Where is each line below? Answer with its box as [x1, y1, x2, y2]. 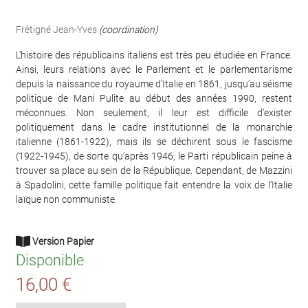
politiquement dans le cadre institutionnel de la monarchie [16, 121, 292, 133]
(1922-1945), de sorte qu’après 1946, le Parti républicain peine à [16, 150, 292, 162]
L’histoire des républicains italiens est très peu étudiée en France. [16, 49, 292, 60]
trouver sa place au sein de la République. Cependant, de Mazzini [16, 164, 292, 176]
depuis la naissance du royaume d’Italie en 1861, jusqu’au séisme [16, 78, 292, 89]
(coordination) [99, 23, 158, 35]
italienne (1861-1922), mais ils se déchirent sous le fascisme [16, 135, 292, 147]
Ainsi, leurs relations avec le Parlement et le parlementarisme [16, 63, 292, 75]
